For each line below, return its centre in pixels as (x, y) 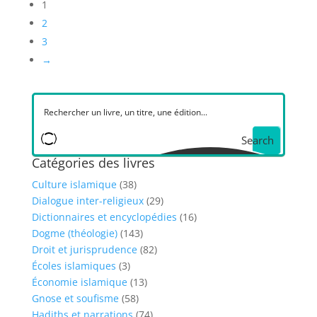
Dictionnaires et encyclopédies (104, 217)
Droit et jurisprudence (84, 249)
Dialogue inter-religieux (87, 201)
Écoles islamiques (74, 266)
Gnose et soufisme (75, 298)
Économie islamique (79, 282)
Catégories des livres (93, 163)
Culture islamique (74, 184)
